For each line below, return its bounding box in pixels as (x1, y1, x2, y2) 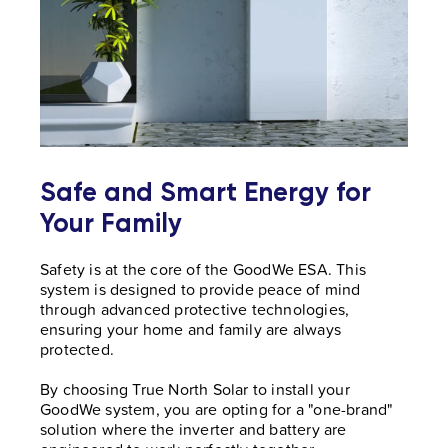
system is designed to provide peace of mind (40, 277, 361, 300)
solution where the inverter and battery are (40, 417, 347, 440)
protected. (40, 337, 114, 360)
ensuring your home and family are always (40, 317, 341, 340)
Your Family (40, 206, 182, 239)
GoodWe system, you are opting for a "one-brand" (40, 397, 393, 420)
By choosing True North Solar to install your (40, 377, 350, 400)
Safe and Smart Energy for (40, 175, 371, 208)
